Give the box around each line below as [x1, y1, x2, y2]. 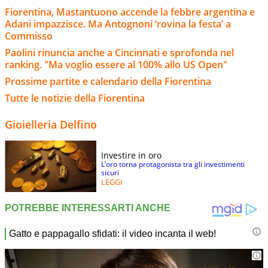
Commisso [5, 29, 53, 42]
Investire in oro [101, 149, 162, 161]
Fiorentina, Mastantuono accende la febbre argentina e [5, 5, 255, 19]
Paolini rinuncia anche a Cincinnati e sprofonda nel [5, 45, 234, 59]
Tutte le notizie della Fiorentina [5, 91, 145, 105]
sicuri [101, 167, 119, 178]
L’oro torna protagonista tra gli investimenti [101, 159, 245, 169]
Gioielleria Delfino [5, 117, 97, 132]
